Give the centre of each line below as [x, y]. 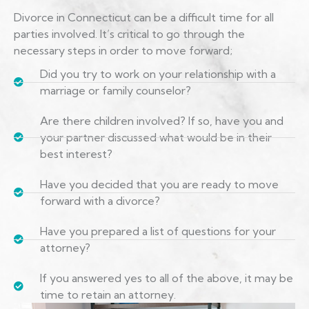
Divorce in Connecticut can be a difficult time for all [144, 18]
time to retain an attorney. [108, 295]
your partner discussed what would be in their [156, 138]
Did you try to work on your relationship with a [158, 74]
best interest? [76, 154]
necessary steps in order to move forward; [123, 51]
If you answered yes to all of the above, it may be [166, 278]
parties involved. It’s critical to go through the [129, 34]
